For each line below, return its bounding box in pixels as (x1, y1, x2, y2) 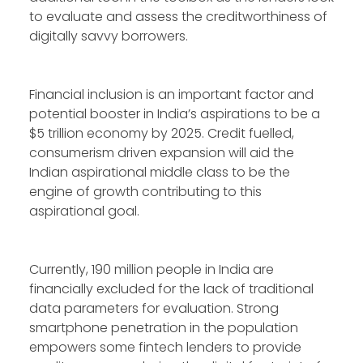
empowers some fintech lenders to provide (29, 338, 301, 357)
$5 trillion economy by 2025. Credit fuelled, (29, 124, 294, 143)
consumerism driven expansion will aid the (29, 143, 294, 163)
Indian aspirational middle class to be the (29, 163, 290, 182)
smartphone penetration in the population (29, 318, 298, 338)
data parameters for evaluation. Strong (29, 299, 279, 318)
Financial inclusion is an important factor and (29, 85, 314, 105)
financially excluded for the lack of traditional (29, 280, 314, 299)
